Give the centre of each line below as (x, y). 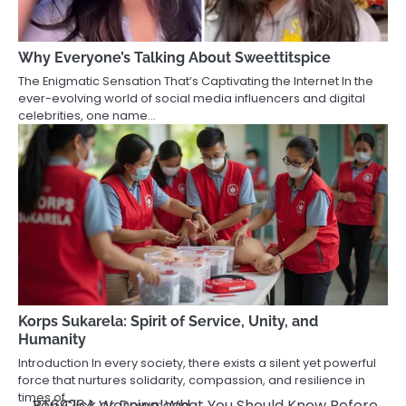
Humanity (52, 340)
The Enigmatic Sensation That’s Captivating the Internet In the (196, 82)
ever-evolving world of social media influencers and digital (192, 99)
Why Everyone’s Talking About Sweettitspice (174, 58)
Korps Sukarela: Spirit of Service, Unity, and (168, 322)
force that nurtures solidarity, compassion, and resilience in (192, 381)
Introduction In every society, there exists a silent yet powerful (197, 363)
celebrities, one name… (87, 116)
